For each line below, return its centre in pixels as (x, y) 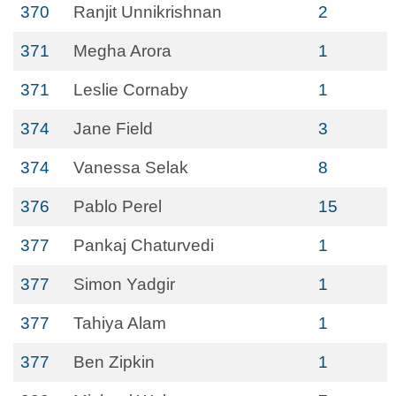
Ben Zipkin (114, 362)
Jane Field (113, 129)
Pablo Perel (118, 206)
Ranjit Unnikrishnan (148, 12)
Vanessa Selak (131, 168)
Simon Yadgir (124, 284)
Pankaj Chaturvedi (144, 245)
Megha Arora (122, 51)
